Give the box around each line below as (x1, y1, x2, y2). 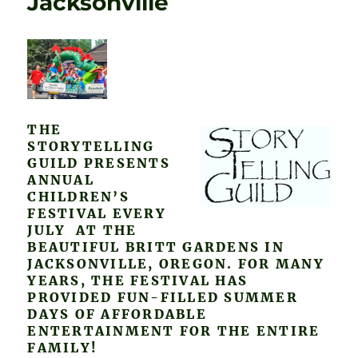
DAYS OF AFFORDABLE (27, 306, 207, 323)
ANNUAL (27, 172, 94, 189)
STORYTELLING (27, 138, 155, 155)
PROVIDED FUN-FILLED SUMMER (27, 289, 298, 306)
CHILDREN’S (27, 189, 129, 205)
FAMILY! (27, 340, 98, 356)
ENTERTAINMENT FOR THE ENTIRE (27, 323, 320, 340)
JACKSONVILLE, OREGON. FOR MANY (27, 256, 324, 272)
